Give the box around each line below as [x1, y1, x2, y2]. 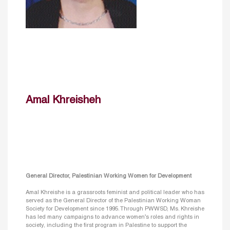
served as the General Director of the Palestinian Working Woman [26, 198, 201, 204]
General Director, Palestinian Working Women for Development [26, 174, 191, 179]
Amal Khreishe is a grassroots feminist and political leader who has [26, 190, 204, 196]
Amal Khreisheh [26, 95, 101, 105]
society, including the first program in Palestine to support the [26, 223, 187, 228]
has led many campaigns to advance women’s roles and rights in [26, 215, 199, 220]
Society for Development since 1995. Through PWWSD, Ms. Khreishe [26, 206, 204, 212]
